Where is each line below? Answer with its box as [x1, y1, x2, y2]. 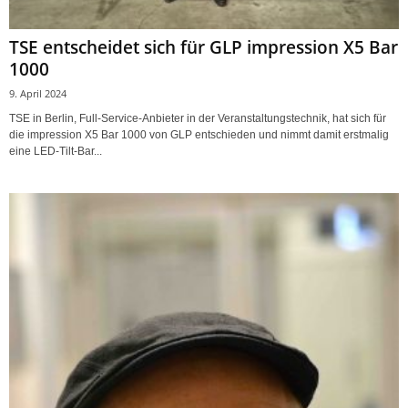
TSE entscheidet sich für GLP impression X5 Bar [9, 35, 398, 59]
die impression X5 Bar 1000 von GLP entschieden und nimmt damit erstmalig [9, 127, 389, 141]
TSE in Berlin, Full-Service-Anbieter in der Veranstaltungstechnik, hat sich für [9, 111, 386, 125]
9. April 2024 [9, 86, 66, 100]
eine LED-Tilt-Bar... [9, 144, 102, 158]
